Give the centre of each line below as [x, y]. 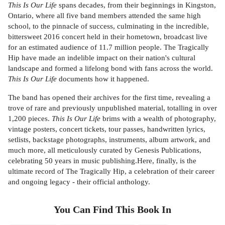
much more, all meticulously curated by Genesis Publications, [105, 150]
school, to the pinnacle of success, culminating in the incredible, [108, 26]
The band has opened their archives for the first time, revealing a [109, 97]
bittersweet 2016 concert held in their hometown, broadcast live [108, 37]
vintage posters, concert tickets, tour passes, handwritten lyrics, [107, 129]
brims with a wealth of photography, [158, 118]
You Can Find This [95, 209]
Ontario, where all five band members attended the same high [104, 16]
